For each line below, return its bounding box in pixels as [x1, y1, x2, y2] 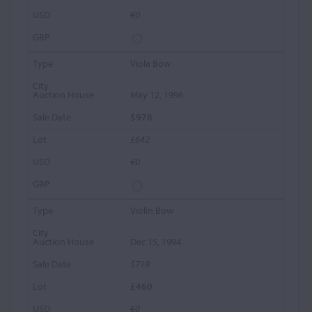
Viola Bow [130, 57, 171, 70]
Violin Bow [130, 204, 174, 217]
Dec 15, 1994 [130, 235, 182, 248]
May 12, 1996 [130, 88, 184, 101]
